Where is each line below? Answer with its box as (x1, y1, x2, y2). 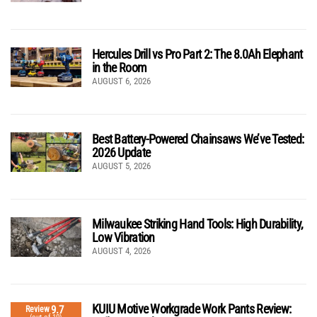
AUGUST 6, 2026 (92, 75, 151, 86)
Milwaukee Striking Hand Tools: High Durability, (92, 216, 304, 231)
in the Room (92, 59, 147, 75)
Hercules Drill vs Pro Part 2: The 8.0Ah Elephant (92, 46, 303, 62)
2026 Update (92, 144, 151, 160)
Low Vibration (92, 229, 155, 245)
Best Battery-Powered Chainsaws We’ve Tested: (92, 131, 304, 146)
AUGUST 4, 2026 (92, 245, 151, 256)
